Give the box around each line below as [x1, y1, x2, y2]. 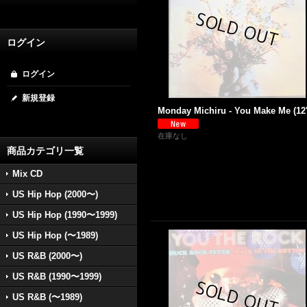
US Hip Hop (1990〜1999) [12, 210, 117, 220]
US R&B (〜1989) [12, 292, 82, 302]
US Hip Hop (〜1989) [12, 230, 98, 241]
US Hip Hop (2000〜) [12, 189, 98, 199]
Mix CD [12, 169, 42, 179]
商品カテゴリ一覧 [7, 145, 84, 156]
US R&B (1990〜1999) [12, 271, 101, 282]
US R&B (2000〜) [12, 251, 82, 261]
